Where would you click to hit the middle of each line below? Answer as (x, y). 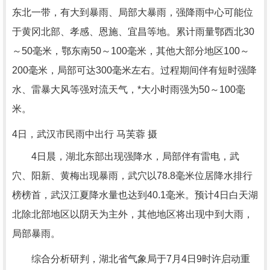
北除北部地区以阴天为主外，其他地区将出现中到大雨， (133, 214)
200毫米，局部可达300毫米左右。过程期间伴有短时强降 (134, 70)
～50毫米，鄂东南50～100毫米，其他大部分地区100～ (131, 51)
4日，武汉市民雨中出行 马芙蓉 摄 (85, 134)
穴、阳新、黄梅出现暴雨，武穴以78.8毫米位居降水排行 (132, 176)
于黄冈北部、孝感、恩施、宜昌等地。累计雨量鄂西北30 (133, 32)
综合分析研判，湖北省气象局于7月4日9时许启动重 (131, 259)
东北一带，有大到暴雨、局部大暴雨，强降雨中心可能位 (133, 12)
